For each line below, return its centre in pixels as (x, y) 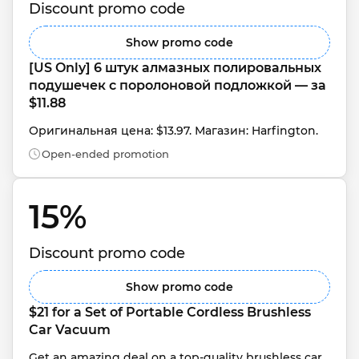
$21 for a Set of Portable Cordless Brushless (171, 312)
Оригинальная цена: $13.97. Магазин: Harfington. (173, 131)
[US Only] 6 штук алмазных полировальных (177, 68)
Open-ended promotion (105, 154)
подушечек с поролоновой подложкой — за (179, 85)
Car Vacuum (70, 329)
